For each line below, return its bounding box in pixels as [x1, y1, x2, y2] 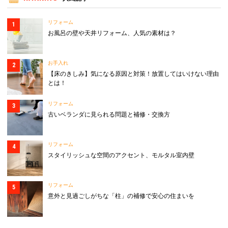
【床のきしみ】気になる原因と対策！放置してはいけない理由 [48, 70, 219, 78]
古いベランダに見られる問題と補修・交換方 [48, 111, 170, 119]
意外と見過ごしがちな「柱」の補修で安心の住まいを [48, 192, 194, 200]
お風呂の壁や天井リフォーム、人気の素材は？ [48, 30, 176, 37]
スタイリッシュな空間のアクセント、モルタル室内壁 [48, 152, 194, 159]
